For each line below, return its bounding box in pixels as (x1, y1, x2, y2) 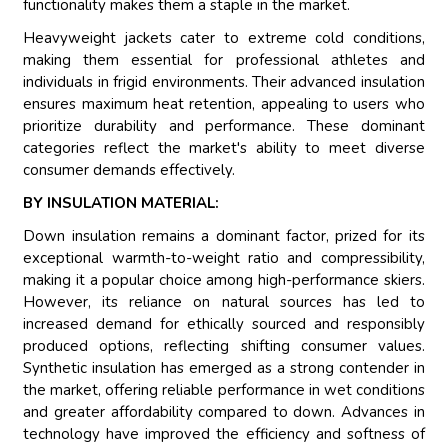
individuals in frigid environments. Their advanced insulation (23, 72, 425, 93)
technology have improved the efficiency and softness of (23, 424, 425, 445)
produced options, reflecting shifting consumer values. (23, 336, 425, 357)
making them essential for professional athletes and (23, 50, 425, 71)
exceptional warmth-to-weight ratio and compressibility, (23, 248, 425, 269)
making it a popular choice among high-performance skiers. (23, 270, 425, 291)
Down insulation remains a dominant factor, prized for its (23, 226, 425, 247)
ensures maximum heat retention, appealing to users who (23, 94, 425, 115)
